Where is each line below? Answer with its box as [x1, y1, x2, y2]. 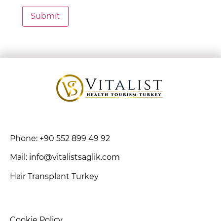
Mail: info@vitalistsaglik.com [10, 152, 120, 162]
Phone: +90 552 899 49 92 [10, 134, 110, 144]
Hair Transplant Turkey [10, 171, 99, 181]
